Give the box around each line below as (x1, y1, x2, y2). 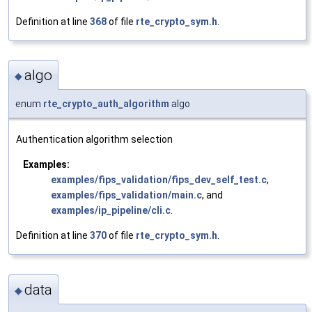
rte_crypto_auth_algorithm (43, 98, 169, 110)
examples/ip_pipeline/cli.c (51, 205, 171, 217)
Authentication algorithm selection (16, 134, 173, 146)
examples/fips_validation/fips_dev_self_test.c (51, 174, 267, 186)
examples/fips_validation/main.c (51, 189, 202, 201)
